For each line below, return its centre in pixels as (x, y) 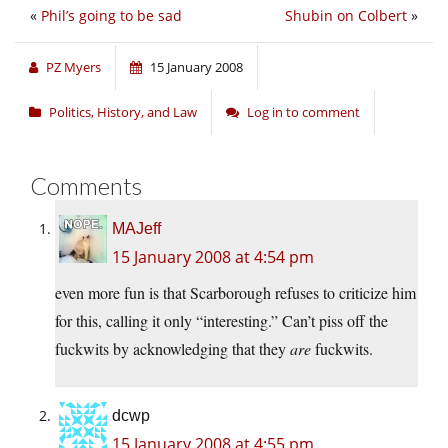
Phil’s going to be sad (111, 16)
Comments (86, 186)
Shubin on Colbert (346, 16)
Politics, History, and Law (123, 112)
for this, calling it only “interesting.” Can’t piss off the (221, 321)
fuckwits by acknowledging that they (172, 349)
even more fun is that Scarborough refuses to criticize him (235, 293)
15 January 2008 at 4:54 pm (213, 257)
